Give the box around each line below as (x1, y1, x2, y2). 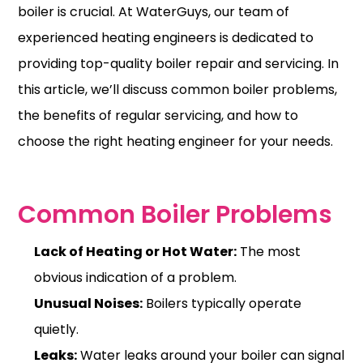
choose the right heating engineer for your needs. (18, 131, 333, 151)
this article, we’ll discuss (18, 79, 171, 99)
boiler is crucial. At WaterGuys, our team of (18, 2, 289, 21)
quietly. (34, 319, 79, 339)
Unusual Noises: (34, 293, 143, 313)
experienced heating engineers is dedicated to (18, 28, 314, 47)
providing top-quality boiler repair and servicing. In (18, 53, 339, 73)
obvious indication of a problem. (34, 267, 237, 287)
